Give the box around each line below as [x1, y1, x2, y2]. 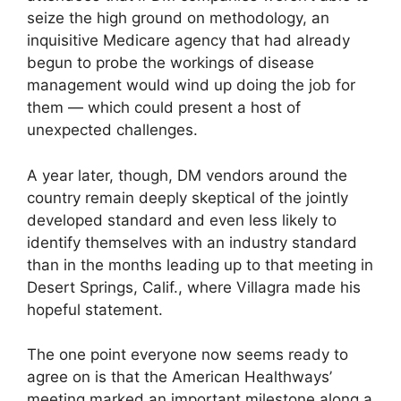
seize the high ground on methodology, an [27, 9, 329, 28]
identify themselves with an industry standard [27, 233, 357, 252]
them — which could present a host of [27, 98, 301, 117]
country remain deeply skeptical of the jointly [27, 188, 348, 207]
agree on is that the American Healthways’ [27, 368, 332, 387]
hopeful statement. [27, 300, 163, 319]
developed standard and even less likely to [27, 210, 337, 229]
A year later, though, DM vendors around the [27, 166, 347, 184]
